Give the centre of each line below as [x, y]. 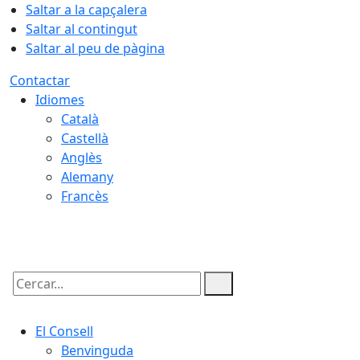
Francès [85, 196]
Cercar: [31, 297]
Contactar [40, 80]
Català [80, 119]
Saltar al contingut [82, 29]
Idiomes [60, 100]
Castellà [85, 138]
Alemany [87, 177]
